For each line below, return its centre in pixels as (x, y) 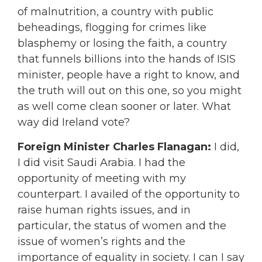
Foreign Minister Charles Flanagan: (114, 146)
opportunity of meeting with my (102, 178)
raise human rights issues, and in (104, 210)
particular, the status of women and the (122, 225)
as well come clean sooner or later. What (124, 107)
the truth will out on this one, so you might (130, 91)
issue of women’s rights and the (101, 241)
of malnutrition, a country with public (116, 12)
